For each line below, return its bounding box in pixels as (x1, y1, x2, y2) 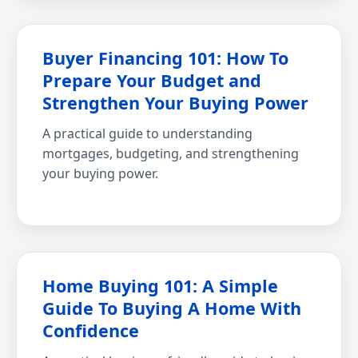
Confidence (42, 319, 139, 343)
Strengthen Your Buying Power (42, 91, 308, 115)
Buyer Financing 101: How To (42, 46, 288, 70)
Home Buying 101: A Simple (42, 274, 278, 298)
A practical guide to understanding (42, 125, 253, 143)
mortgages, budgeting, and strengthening (42, 145, 299, 163)
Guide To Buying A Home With (42, 296, 301, 320)
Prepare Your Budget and (42, 69, 261, 93)
